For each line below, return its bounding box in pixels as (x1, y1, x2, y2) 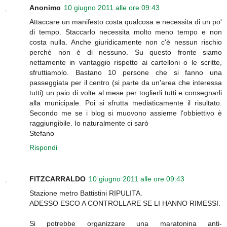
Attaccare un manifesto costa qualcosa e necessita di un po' (29, 18, 222, 26)
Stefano (29, 129, 54, 138)
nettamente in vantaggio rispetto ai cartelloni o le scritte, (29, 58, 222, 67)
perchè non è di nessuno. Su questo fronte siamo (29, 48, 222, 57)
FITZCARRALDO (29, 175, 86, 183)
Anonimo (29, 4, 61, 12)
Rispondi (29, 143, 57, 152)
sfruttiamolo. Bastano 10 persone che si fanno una (29, 68, 222, 77)
